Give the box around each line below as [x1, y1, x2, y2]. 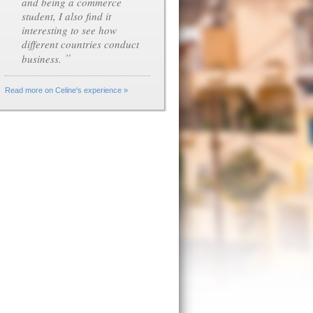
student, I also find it [22, 9, 111, 23]
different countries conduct [22, 37, 139, 51]
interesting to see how [22, 23, 117, 37]
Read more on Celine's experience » [5, 86, 128, 94]
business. [22, 52, 61, 66]
